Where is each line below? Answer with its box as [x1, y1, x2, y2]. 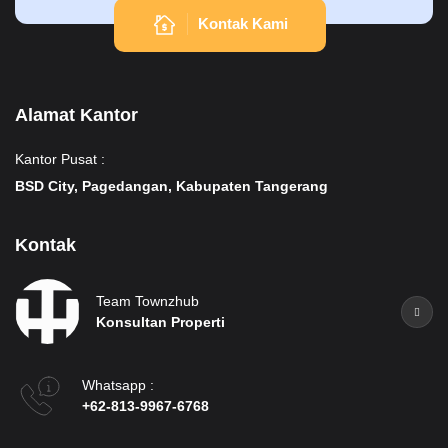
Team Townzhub [96, 292, 199, 309]
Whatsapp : [82, 377, 154, 394]
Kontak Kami [198, 15, 288, 33]
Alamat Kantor [15, 105, 138, 126]
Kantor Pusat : [15, 151, 105, 168]
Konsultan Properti [96, 313, 225, 330]
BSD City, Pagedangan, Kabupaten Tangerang [15, 178, 328, 195]
